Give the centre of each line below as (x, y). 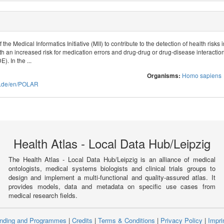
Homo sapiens (201, 75)
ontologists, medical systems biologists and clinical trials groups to (112, 168)
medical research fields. (43, 195)
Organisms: (163, 76)
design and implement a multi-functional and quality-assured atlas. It (112, 177)
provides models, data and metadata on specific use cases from (112, 186)
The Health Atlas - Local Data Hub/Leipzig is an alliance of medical (112, 159)
